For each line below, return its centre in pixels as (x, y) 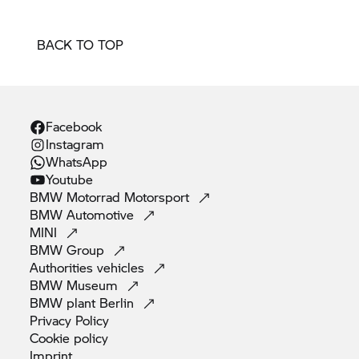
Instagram (75, 143)
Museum (95, 284)
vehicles (123, 267)
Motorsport (159, 196)
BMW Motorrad (75, 196)
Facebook (74, 126)
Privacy (53, 320)
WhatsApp (77, 161)
